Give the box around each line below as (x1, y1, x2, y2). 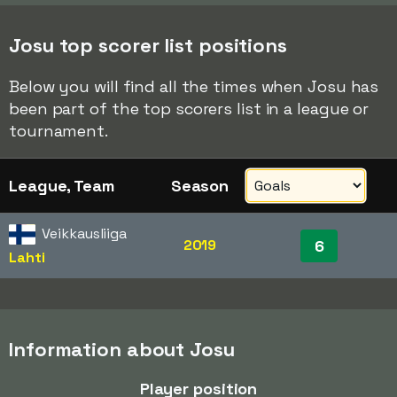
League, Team (9, 175, 114, 196)
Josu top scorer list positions (9, 33, 287, 58)
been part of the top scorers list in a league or (9, 98, 370, 119)
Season (170, 175, 230, 196)
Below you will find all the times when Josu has (9, 76, 379, 97)
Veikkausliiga (42, 224, 128, 243)
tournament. (9, 121, 108, 141)
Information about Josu (9, 337, 235, 362)
